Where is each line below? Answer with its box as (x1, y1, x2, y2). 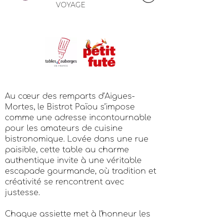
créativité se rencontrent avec (5, 178, 124, 186)
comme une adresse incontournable (5, 113, 151, 122)
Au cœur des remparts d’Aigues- (5, 92, 135, 101)
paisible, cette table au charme (5, 145, 129, 154)
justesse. (5, 188, 40, 197)
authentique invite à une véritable (5, 156, 142, 165)
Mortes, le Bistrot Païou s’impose (5, 103, 135, 111)
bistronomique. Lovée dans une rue (5, 135, 148, 144)
